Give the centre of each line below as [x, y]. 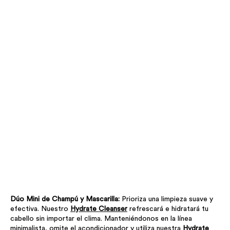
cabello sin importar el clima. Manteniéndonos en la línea [101, 218]
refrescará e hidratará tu [168, 209]
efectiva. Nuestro [40, 209]
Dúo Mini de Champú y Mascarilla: [66, 199]
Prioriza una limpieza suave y [167, 199]
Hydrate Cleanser [99, 209]
